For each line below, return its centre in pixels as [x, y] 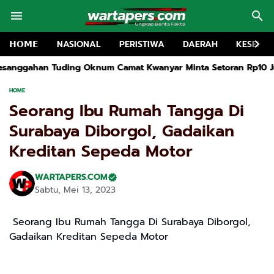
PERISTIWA [142, 44]
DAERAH [200, 44]
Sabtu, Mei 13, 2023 [75, 190]
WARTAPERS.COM [71, 177]
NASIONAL [79, 44]
